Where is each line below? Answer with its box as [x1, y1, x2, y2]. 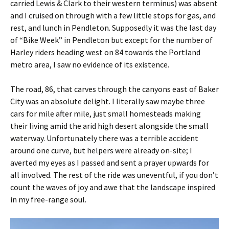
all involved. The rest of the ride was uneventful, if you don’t [10, 169, 218, 180]
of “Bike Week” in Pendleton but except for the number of [10, 34, 213, 45]
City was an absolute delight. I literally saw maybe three [10, 96, 205, 106]
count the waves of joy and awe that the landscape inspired [10, 181, 215, 192]
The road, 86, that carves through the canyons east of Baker [10, 83, 219, 94]
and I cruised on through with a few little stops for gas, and [10, 10, 216, 20]
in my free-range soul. [10, 194, 88, 204]
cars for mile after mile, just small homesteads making [10, 108, 201, 119]
